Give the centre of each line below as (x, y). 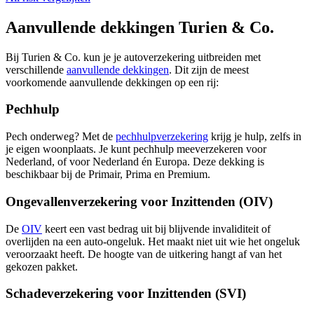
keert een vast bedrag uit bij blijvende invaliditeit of (156, 228)
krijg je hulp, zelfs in (255, 137)
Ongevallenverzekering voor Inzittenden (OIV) (139, 201)
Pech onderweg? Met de (61, 137)
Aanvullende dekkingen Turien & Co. (140, 27)
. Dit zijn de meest (209, 69)
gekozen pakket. (42, 266)
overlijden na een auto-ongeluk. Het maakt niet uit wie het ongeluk (153, 241)
